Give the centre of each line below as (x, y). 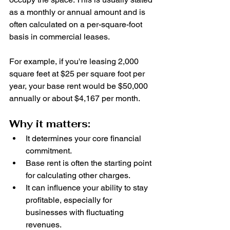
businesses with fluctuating (76, 213)
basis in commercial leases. (60, 37)
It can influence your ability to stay (88, 188)
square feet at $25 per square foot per (78, 74)
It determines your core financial (84, 139)
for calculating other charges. (78, 176)
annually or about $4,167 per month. (75, 99)
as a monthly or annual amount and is (78, 12)
